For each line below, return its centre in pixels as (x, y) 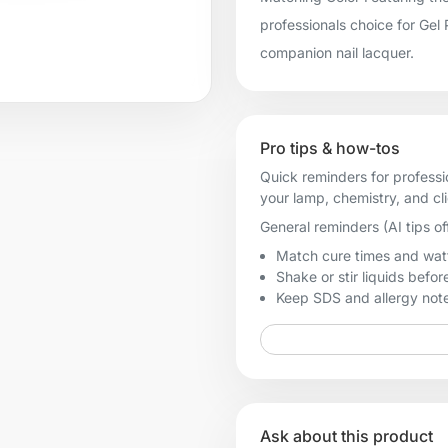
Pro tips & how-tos (330, 147)
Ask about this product (346, 435)
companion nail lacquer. (337, 52)
